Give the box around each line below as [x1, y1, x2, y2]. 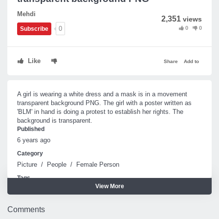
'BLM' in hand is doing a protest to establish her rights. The [17, 108, 183, 115]
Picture [17, 161, 37, 168]
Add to [184, 59, 199, 64]
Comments [7, 205, 45, 214]
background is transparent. [17, 117, 92, 124]
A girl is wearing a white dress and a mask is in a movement [17, 90, 187, 98]
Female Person [76, 161, 119, 168]
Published [17, 126, 44, 132]
